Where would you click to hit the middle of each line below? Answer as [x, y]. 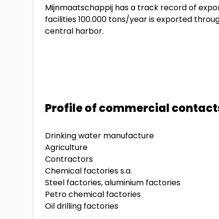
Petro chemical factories [93, 194]
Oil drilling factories [82, 206]
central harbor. [75, 31]
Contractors [69, 159]
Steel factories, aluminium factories [113, 183]
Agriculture [66, 147]
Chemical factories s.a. [89, 171]
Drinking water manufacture [100, 136]
